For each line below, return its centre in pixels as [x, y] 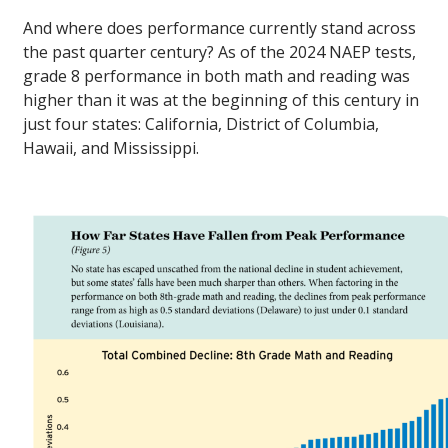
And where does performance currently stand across [219, 28]
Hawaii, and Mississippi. [111, 148]
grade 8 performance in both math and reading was [216, 76]
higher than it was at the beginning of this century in [221, 100]
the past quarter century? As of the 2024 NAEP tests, [219, 52]
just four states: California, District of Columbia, [201, 124]
